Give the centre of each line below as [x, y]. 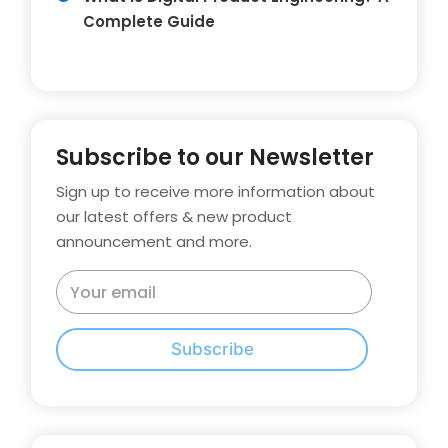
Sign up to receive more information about [215, 192]
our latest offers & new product [174, 217]
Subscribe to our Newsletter [215, 158]
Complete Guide [149, 22]
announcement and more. [154, 242]
